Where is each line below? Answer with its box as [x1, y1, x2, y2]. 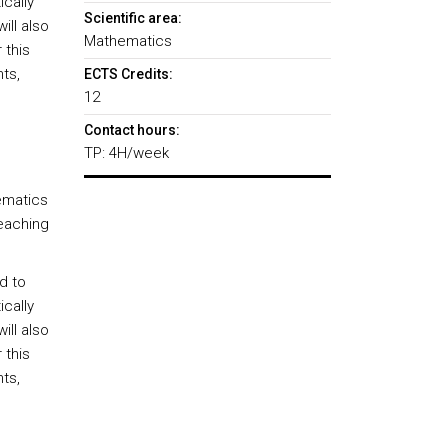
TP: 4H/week [83, 144, 169, 162]
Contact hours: [83, 122, 180, 138]
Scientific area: [83, 10, 182, 26]
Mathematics [83, 32, 172, 50]
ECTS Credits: [83, 66, 173, 82]
